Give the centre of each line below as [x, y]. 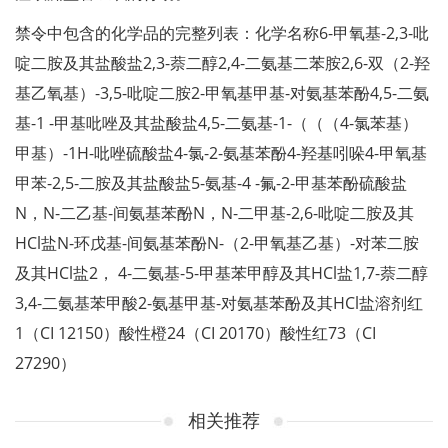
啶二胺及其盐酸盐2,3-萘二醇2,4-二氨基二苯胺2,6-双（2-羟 [222, 63]
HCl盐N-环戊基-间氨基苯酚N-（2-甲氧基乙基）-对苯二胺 [217, 243]
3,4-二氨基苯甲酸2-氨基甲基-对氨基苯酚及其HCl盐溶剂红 [219, 303]
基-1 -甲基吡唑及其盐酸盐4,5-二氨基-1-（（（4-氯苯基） [216, 123]
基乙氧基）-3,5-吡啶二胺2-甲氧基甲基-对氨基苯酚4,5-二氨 [222, 93]
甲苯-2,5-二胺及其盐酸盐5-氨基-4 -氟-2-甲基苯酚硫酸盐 [211, 183]
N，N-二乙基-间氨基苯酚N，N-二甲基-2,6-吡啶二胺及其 [214, 213]
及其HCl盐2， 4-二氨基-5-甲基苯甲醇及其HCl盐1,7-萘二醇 [221, 273]
